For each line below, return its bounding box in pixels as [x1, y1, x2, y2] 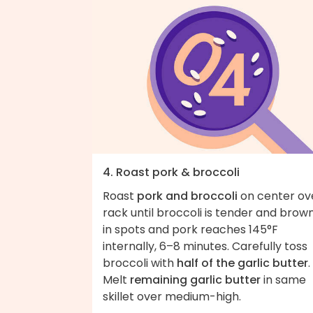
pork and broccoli [137, 188, 238, 205]
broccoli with [103, 255, 177, 272]
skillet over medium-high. [103, 289, 244, 305]
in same [261, 272, 306, 289]
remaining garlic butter [130, 272, 261, 289]
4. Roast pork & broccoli [103, 164, 240, 181]
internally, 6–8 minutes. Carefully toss [103, 238, 307, 255]
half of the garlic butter [177, 255, 308, 272]
